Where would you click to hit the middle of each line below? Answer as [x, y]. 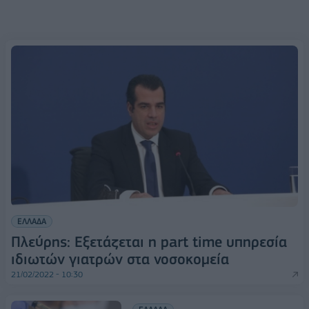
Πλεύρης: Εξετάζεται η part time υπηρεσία [149, 241]
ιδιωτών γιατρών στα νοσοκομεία [120, 259]
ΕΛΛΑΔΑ [32, 221]
